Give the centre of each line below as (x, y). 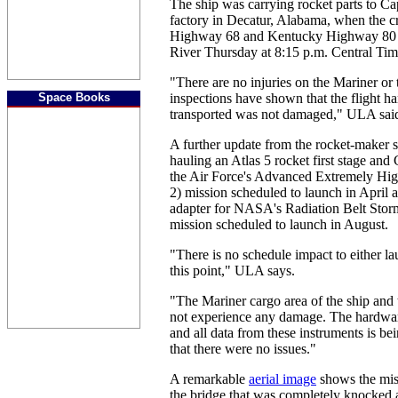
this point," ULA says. (232, 271)
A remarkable (209, 379)
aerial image (283, 379)
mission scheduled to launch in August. (279, 224)
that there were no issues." (243, 349)
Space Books (74, 97)
